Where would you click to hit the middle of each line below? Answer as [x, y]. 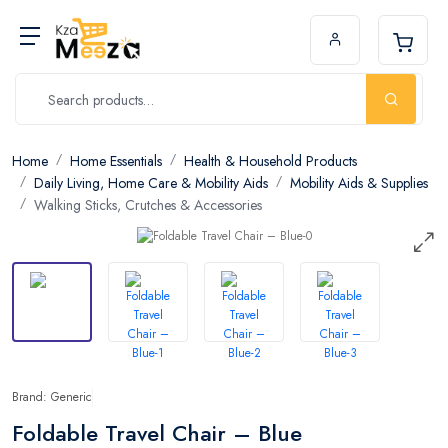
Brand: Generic [52, 396]
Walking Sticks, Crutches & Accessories [148, 205]
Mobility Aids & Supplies [359, 183]
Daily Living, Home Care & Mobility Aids [151, 183]
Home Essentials [116, 161]
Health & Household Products [270, 161]
